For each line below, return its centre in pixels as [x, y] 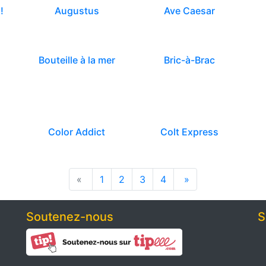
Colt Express [189, 132]
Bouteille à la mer [77, 60]
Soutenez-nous [70, 217]
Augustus [77, 11]
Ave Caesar [189, 11]
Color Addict [77, 132]
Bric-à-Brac [189, 60]
